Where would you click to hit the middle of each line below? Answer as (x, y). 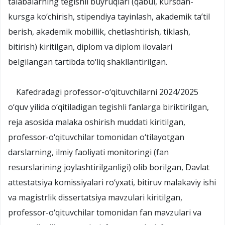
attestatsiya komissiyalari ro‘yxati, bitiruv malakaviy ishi (112, 182)
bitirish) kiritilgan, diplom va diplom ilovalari (90, 46)
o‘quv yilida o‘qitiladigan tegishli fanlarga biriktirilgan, (108, 107)
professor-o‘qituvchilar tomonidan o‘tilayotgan (96, 137)
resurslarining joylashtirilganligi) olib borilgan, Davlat (109, 167)
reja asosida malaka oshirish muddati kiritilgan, (97, 122)
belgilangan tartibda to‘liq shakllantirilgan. (88, 62)
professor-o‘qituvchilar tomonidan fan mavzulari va (105, 212)
